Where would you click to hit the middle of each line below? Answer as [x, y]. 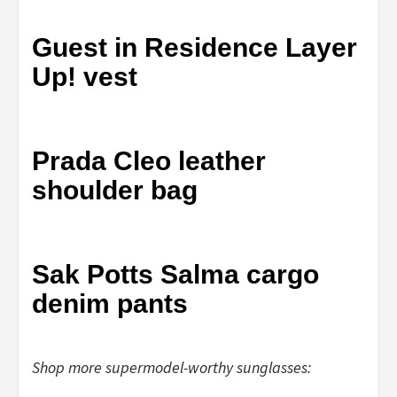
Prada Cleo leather [149, 160]
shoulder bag [115, 190]
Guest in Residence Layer [195, 47]
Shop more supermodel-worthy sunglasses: [171, 367]
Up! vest [85, 76]
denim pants [110, 303]
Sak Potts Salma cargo [175, 274]
